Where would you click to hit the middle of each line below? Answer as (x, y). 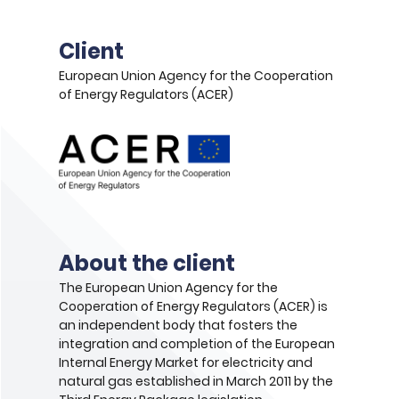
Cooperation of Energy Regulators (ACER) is (193, 306)
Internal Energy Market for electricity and (186, 362)
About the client (147, 263)
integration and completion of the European (197, 343)
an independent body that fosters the (178, 325)
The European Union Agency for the (168, 287)
